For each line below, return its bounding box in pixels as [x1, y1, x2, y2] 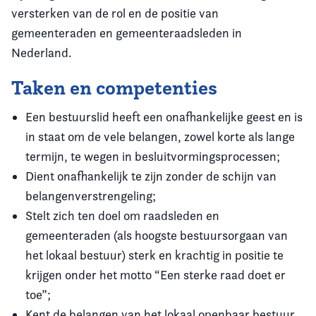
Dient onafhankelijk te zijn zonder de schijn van [25, 168, 276, 183]
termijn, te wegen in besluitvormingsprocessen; [25, 148, 280, 164]
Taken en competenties [11, 75, 217, 100]
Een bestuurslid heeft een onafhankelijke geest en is [25, 109, 303, 124]
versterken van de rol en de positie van [11, 5, 219, 20]
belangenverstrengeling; [25, 188, 156, 203]
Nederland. [11, 44, 72, 60]
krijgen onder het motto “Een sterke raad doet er [25, 267, 286, 282]
